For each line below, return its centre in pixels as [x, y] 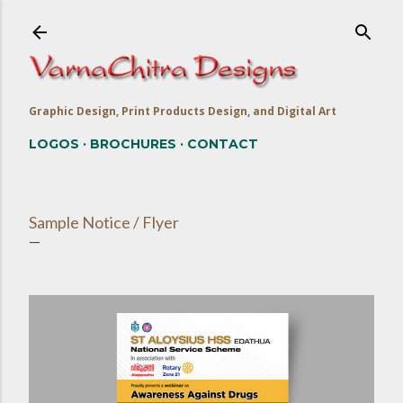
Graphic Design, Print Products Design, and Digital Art [183, 111]
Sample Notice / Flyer [104, 222]
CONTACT [223, 143]
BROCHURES [133, 143]
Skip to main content [201, 22]
